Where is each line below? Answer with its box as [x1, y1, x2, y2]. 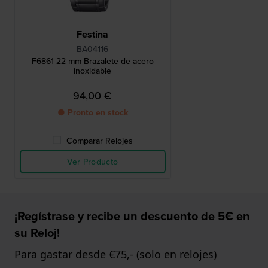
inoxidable [74, 65, 112, 77]
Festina [77, 28, 109, 42]
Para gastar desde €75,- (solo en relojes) [14, 247, 217, 262]
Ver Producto [67, 156, 118, 168]
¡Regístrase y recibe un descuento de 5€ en [14, 207, 250, 225]
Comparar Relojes [66, 135, 133, 147]
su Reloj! [14, 224, 60, 242]
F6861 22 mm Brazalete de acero [31, 55, 154, 68]
